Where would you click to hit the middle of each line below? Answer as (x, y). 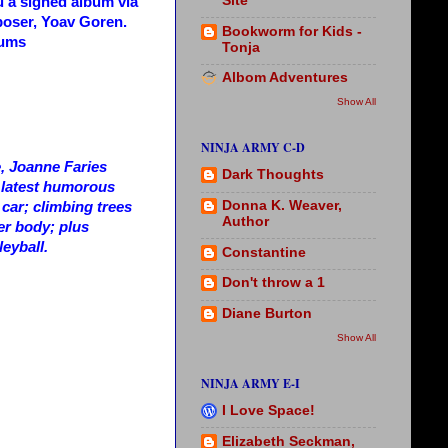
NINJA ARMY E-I (250, 383)
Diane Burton (267, 314)
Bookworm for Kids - (292, 31)
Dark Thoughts (273, 175)
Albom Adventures (285, 78)
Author (245, 221)
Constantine (264, 252)
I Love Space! (268, 410)
